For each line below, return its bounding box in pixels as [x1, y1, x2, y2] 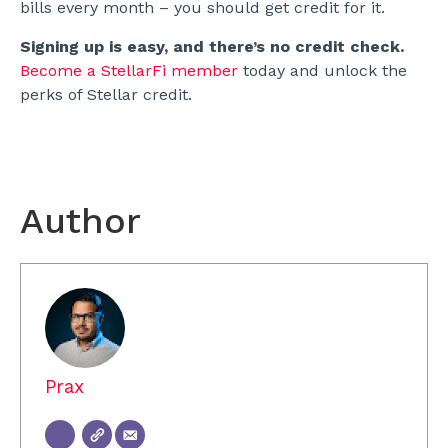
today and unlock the [238, 60, 407, 80]
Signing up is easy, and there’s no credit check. [20, 36, 404, 56]
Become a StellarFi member [20, 60, 238, 80]
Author [20, 199, 141, 242]
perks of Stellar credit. [20, 84, 197, 104]
